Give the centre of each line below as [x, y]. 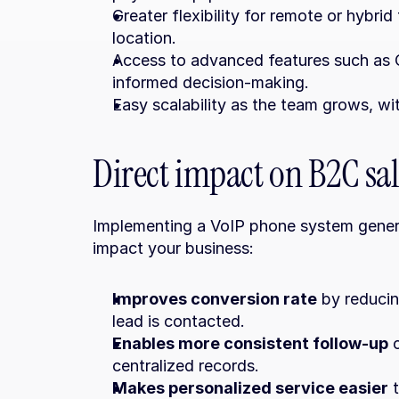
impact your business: [173, 248]
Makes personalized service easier [250, 388]
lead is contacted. [179, 321]
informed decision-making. [211, 82]
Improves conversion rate [215, 299]
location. [144, 38]
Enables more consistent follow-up [250, 343]
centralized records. [186, 366]
